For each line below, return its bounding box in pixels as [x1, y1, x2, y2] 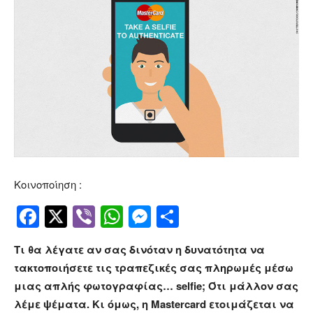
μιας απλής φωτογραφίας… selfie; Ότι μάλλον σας [14, 277, 298, 293]
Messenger [151, 200, 263, 233]
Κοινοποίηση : [14, 176, 82, 191]
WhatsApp [123, 200, 226, 233]
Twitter [67, 200, 133, 233]
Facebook [39, 200, 138, 233]
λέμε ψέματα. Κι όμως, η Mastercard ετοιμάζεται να [14, 296, 294, 312]
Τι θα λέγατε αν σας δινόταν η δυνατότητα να [14, 241, 265, 257]
